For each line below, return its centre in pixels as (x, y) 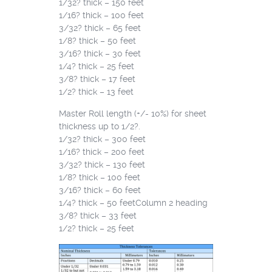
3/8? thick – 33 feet (97, 216)
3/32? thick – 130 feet (102, 165)
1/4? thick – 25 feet (96, 66)
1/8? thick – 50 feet (97, 41)
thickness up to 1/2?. (99, 127)
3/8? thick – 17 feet (97, 79)
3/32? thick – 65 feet (100, 28)
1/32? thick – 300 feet (102, 139)
